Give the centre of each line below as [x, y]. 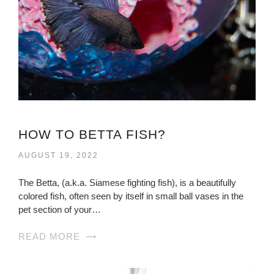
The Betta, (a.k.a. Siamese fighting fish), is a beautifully [127, 183]
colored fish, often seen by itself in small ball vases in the [131, 196]
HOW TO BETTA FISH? [92, 135]
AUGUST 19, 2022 [58, 156]
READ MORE [49, 237]
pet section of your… [60, 210]
